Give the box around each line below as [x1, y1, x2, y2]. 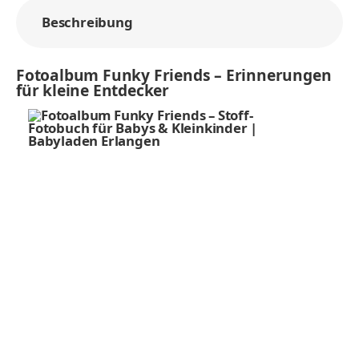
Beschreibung [42, 13, 133, 32]
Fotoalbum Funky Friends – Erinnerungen [16, 64, 332, 87]
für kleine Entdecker [16, 79, 170, 102]
